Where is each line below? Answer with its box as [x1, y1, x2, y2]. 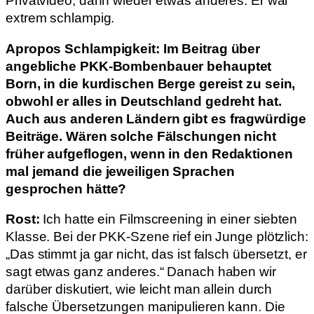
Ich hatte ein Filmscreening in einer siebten [39, 212, 297, 227]
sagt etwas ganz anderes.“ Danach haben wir [6, 264, 276, 280]
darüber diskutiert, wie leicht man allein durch [6, 282, 273, 297]
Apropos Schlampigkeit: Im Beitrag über [6, 41, 261, 56]
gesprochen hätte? [6, 181, 127, 196]
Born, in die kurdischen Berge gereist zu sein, [6, 76, 296, 91]
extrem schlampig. [6, 11, 115, 26]
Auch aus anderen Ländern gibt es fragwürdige [6, 111, 306, 126]
